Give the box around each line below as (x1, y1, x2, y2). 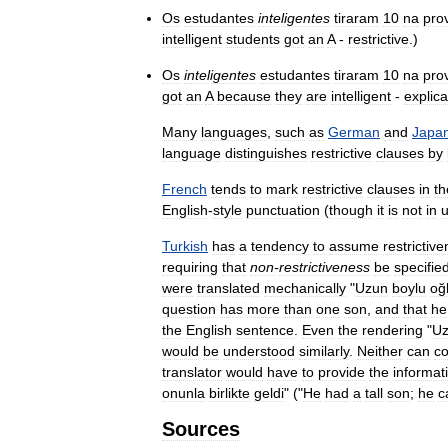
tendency (251, 237, 309, 254)
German (328, 123, 380, 140)
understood (223, 342, 295, 359)
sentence (236, 321, 294, 338)
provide (318, 363, 365, 380)
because (217, 87, 271, 104)
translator (162, 363, 222, 380)
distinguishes (225, 144, 307, 161)
